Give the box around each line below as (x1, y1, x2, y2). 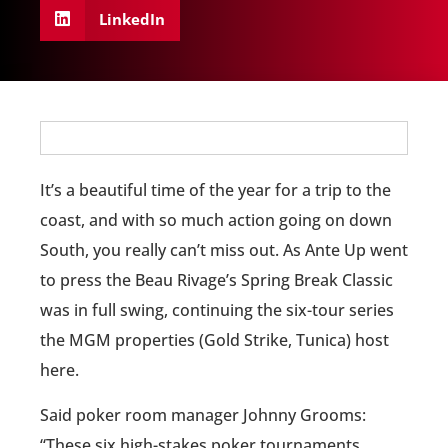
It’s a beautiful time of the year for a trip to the (40, 179, 391, 202)
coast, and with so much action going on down (40, 209, 392, 232)
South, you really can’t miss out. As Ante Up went (40, 239, 408, 262)
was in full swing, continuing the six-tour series (40, 299, 394, 322)
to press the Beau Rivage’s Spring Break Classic (40, 269, 393, 292)
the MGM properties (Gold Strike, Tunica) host (40, 329, 389, 352)
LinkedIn (98, 8, 165, 29)
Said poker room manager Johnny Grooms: (40, 403, 366, 426)
